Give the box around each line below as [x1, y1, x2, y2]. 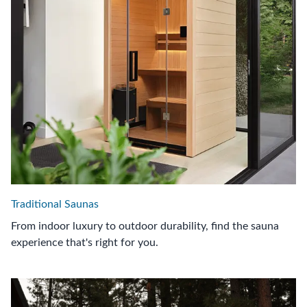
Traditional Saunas [11, 199, 99, 210]
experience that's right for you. [11, 237, 158, 249]
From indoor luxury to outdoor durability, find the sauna [11, 221, 279, 232]
